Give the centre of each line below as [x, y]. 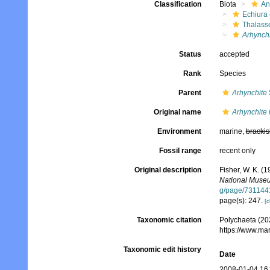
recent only [237, 151]
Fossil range [180, 151]
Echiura [255, 14]
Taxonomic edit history [162, 250]
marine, [232, 131]
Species [232, 74]
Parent [190, 93]
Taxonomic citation [169, 220]
